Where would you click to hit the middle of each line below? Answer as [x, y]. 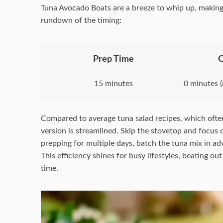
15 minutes [114, 83]
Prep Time [114, 59]
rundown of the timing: [81, 20]
